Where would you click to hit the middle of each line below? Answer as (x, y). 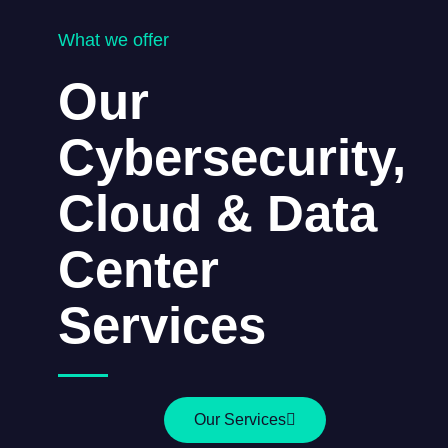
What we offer (113, 39)
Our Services (240, 419)
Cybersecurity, (232, 157)
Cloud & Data (217, 213)
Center (138, 269)
